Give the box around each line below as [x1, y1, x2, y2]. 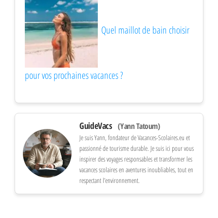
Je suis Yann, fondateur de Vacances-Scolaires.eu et [79, 132, 190, 142]
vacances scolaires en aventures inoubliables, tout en [79, 164, 193, 174]
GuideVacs [79, 119, 114, 131]
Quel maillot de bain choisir [101, 23, 189, 36]
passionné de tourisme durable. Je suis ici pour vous [79, 143, 194, 153]
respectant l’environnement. [79, 175, 140, 185]
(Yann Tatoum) [118, 120, 160, 131]
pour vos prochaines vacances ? [25, 68, 123, 82]
